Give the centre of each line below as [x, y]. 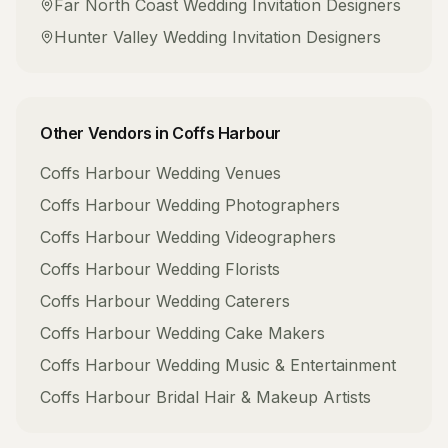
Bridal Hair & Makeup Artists [263, 397]
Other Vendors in [106, 133]
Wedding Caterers [223, 301]
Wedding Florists [218, 269]
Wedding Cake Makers [240, 333]
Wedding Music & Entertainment [276, 365]
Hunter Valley [106, 37]
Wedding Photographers [248, 205]
